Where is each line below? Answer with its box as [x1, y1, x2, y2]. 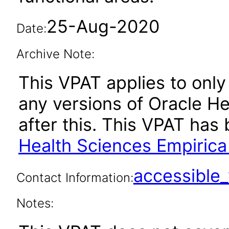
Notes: [16, 196, 54, 211]
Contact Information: [16, 170, 133, 185]
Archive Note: [16, 47, 95, 61]
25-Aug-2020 [46, 16, 159, 37]
